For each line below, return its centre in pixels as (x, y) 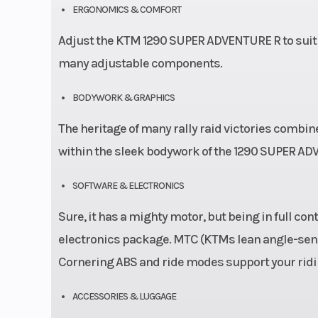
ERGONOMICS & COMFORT (126, 9)
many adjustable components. (140, 63)
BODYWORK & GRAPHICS (123, 97)
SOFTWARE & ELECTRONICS (128, 185)
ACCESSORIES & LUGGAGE (124, 296)
